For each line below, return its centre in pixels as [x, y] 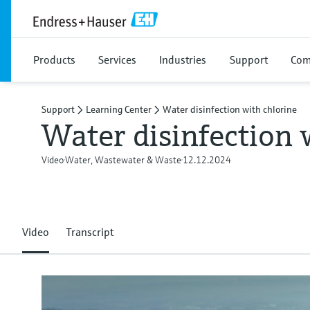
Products [54, 60]
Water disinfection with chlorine [230, 109]
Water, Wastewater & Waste [123, 160]
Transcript [90, 232]
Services [117, 60]
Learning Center [119, 109]
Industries [183, 60]
